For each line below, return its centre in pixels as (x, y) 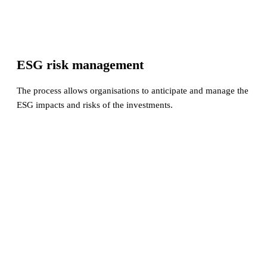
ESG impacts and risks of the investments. (95, 105)
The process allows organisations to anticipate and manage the (133, 91)
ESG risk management (80, 65)
